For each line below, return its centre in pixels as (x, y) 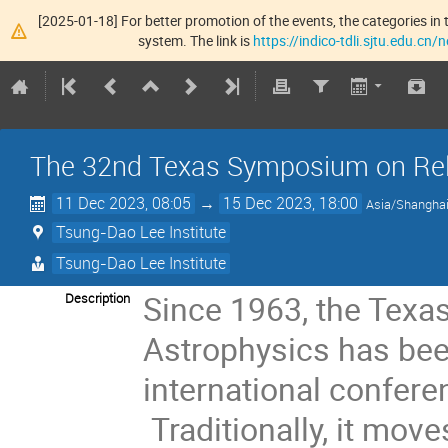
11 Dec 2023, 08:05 (124, 203)
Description (97, 298)
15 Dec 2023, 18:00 (291, 203)
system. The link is (196, 40)
